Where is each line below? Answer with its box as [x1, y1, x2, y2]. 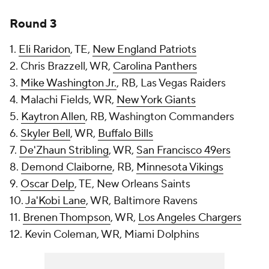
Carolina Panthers [113, 59, 197, 73]
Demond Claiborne [21, 160, 112, 174]
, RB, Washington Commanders [85, 110, 234, 124]
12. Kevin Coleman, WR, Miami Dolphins [10, 228, 199, 241]
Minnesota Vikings [136, 160, 223, 174]
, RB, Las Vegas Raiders [116, 76, 226, 90]
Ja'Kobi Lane [25, 194, 86, 208]
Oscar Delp [20, 177, 74, 191]
